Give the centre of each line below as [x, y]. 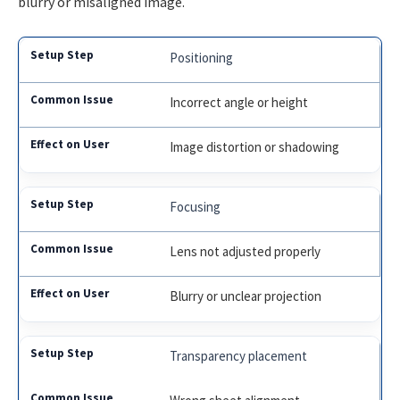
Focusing [196, 206]
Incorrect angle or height [239, 102]
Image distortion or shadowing [255, 146]
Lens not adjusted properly [246, 251]
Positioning [202, 57]
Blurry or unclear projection [246, 296]
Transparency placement [239, 355]
